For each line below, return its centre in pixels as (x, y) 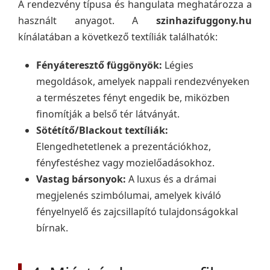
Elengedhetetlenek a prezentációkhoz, (124, 146)
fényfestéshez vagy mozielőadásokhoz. (125, 163)
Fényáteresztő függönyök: (99, 65)
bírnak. (52, 228)
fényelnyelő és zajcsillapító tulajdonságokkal (137, 212)
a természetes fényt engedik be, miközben (133, 98)
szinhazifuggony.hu (204, 20)
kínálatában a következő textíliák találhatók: (118, 37)
